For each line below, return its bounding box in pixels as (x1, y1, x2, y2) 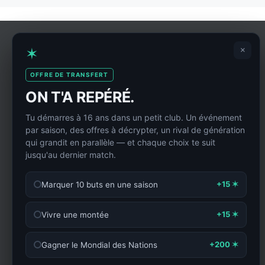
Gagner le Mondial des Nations (41, 240, 157, 250)
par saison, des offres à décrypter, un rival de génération (25, 124, 245, 135)
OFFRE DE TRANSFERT (30, 70, 109, 78)
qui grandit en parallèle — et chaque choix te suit (25, 137, 215, 147)
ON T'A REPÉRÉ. (25, 88, 134, 106)
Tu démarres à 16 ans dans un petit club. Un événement (25, 112, 242, 122)
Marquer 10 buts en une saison (41, 179, 158, 189)
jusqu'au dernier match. (25, 149, 116, 160)
